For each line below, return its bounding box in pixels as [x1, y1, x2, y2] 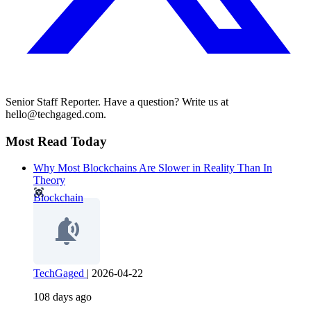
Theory [33, 174, 65, 187]
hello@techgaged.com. [6, 108, 106, 120]
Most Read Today [6, 133, 107, 149]
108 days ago [33, 291, 92, 303]
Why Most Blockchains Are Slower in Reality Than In [33, 162, 272, 174]
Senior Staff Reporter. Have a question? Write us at [6, 95, 228, 108]
